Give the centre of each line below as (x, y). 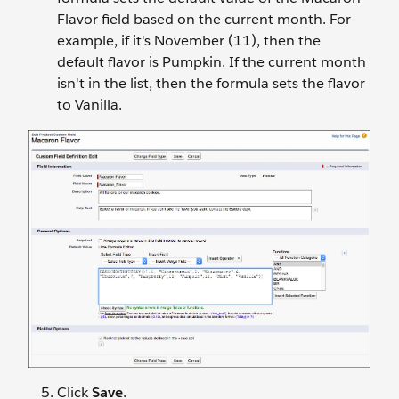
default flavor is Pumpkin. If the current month (212, 61)
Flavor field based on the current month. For (204, 19)
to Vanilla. (90, 104)
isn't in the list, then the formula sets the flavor (211, 83)
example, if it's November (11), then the (189, 40)
